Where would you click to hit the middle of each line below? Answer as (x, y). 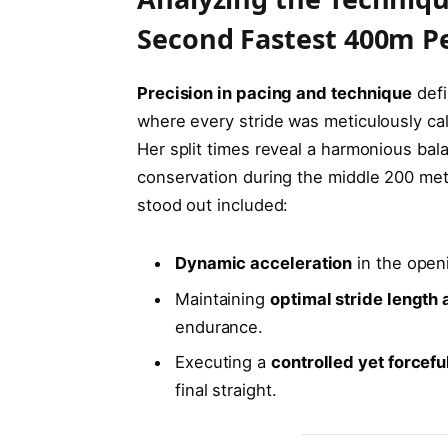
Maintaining (222, 298)
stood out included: (212, 205)
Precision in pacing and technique (274, 93)
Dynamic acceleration (263, 263)
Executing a (222, 361)
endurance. (219, 326)
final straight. (225, 389)
